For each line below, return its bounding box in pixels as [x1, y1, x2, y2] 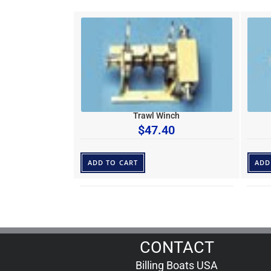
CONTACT [139, 238, 214, 257]
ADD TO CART [88, 157, 138, 167]
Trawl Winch [133, 110, 180, 121]
